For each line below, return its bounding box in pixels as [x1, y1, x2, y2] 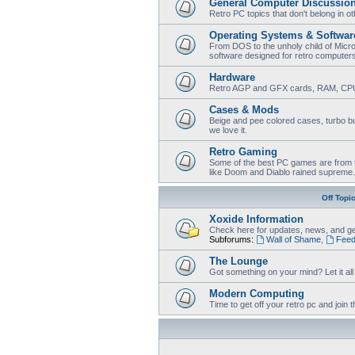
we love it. [209, 124, 247, 135]
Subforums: [209, 234, 254, 244]
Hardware [209, 71, 255, 83]
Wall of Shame [265, 234, 321, 244]
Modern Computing [209, 287, 304, 300]
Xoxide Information [209, 212, 303, 225]
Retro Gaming [209, 145, 277, 158]
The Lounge [209, 254, 268, 267]
